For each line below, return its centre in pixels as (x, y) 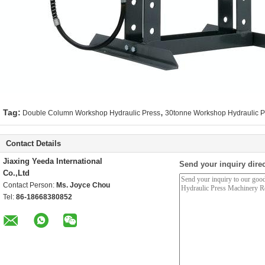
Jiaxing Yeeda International (53, 161)
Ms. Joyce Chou (83, 185)
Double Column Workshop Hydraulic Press (91, 113)
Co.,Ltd (16, 173)
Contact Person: (30, 185)
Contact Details (33, 143)
